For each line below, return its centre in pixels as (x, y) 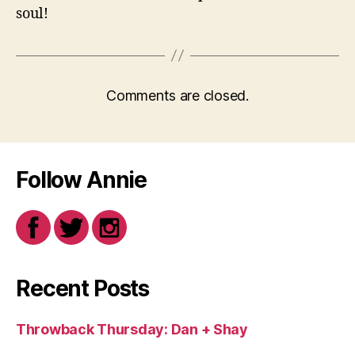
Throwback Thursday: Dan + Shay (132, 329)
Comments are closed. (177, 95)
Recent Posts (83, 288)
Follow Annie (82, 179)
